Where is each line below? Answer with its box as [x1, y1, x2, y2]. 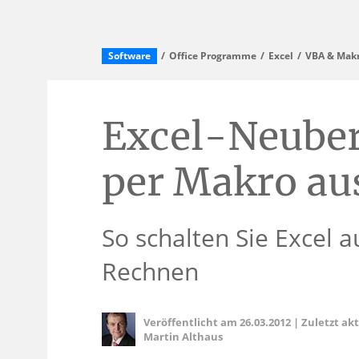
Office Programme [169, 49, 256, 63]
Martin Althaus [143, 329, 223, 344]
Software [108, 49, 151, 63]
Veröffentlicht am [143, 315, 240, 329]
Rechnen [102, 255, 199, 288]
